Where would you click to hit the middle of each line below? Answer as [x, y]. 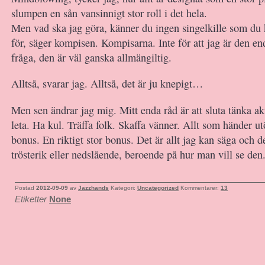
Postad [25, 188]
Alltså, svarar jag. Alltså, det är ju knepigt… [107, 83]
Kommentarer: [201, 188]
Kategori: [124, 188]
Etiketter [31, 199]
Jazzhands [93, 188]
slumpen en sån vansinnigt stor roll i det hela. [109, 13]
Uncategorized [158, 188]
